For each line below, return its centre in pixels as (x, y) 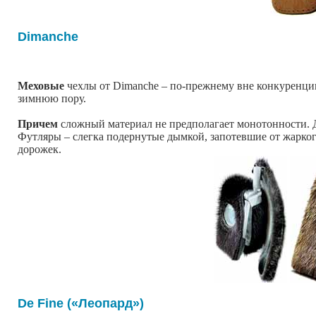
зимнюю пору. (52, 99)
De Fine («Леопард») (81, 303)
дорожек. (39, 150)
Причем (38, 124)
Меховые (41, 86)
